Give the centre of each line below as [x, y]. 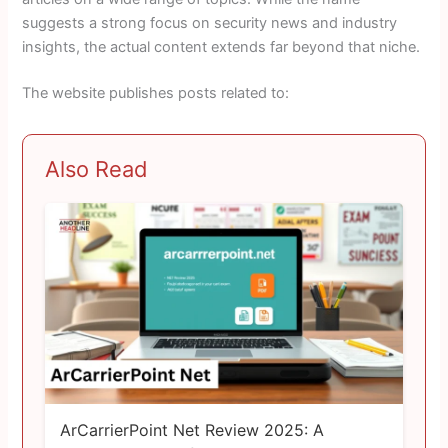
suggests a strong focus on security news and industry [210, 23]
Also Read [97, 168]
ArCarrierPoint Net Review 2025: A [191, 430]
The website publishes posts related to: [156, 92]
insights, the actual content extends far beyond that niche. [221, 47]
